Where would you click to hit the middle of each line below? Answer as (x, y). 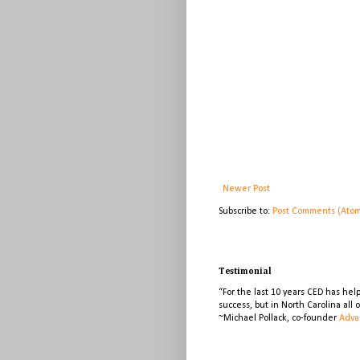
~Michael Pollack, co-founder (279, 319)
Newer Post (246, 189)
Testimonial (245, 272)
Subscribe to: (245, 212)
